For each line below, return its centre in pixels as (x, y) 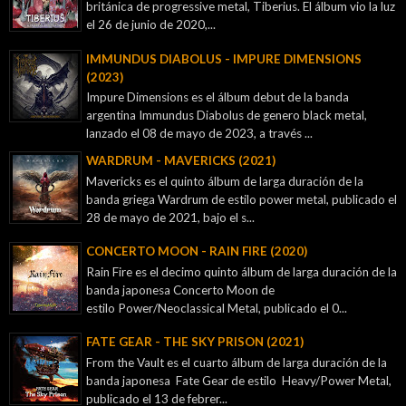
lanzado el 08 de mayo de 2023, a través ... (199, 134)
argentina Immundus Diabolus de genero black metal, (227, 116)
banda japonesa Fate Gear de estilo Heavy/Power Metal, (239, 381)
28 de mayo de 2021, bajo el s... (170, 218)
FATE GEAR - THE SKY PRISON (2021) (195, 342)
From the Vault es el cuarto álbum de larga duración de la (237, 363)
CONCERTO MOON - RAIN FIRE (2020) (197, 251)
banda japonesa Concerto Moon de (180, 290)
